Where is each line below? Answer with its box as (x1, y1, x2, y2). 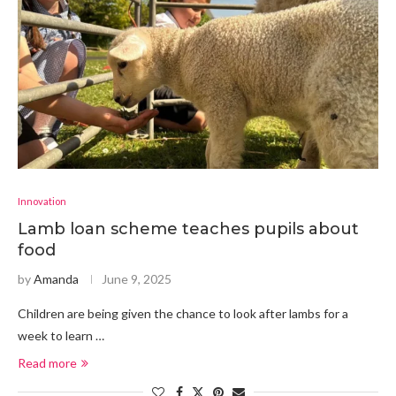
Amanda (34, 271, 79, 286)
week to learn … (18, 328, 104, 343)
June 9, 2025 (102, 271, 171, 286)
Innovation (18, 195, 66, 207)
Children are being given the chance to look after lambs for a (18, 306, 348, 321)
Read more (18, 355, 77, 370)
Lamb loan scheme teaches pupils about (18, 219, 359, 239)
